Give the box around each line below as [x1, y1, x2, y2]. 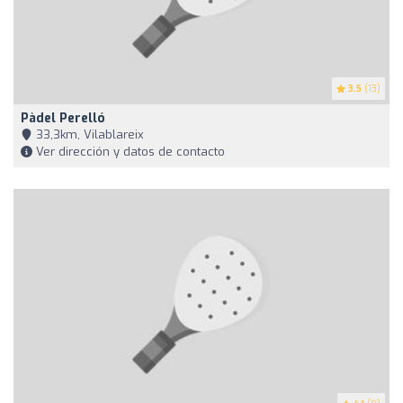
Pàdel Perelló [21, 110, 105, 128]
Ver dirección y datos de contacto [32, 144, 225, 160]
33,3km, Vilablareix [32, 127, 144, 143]
